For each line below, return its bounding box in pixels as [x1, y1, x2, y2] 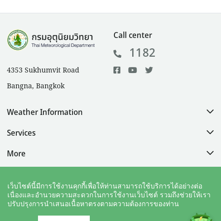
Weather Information [7, 106, 83, 118]
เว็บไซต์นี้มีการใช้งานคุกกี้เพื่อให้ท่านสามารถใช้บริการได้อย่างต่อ [7, 182, 202, 190]
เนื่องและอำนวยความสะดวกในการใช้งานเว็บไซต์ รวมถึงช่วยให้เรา [7, 191, 211, 199]
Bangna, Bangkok [7, 80, 65, 92]
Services [7, 127, 36, 139]
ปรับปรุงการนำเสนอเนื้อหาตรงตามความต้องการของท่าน [7, 200, 179, 208]
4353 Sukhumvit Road [7, 65, 79, 76]
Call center [113, 29, 152, 41]
